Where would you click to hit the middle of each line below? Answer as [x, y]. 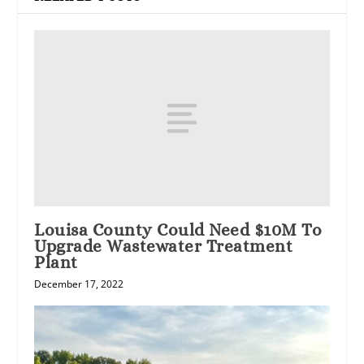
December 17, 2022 [79, 284]
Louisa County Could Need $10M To [178, 230]
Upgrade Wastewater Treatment [164, 247]
